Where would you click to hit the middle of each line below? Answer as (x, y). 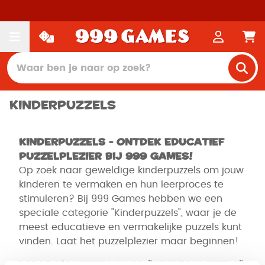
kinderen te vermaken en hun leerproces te (121, 185)
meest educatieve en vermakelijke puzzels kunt (130, 227)
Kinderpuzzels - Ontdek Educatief (122, 142)
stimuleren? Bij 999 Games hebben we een (121, 199)
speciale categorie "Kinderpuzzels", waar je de (128, 213)
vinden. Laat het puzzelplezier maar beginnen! (129, 241)
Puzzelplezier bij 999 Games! (106, 156)
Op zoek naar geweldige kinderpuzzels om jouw (131, 170)
